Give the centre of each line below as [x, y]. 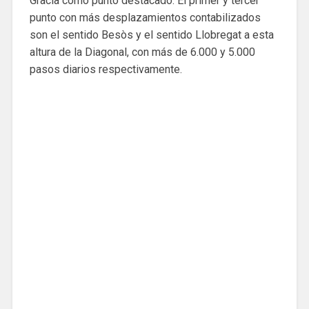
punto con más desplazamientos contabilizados [145, 18]
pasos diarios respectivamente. [106, 70]
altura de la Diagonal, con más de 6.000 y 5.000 [142, 52]
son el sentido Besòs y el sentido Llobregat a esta [151, 35]
